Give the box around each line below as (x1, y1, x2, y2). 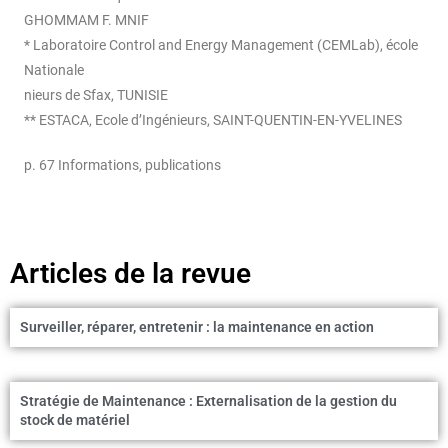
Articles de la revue (10, 257, 251, 291)
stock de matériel (20, 412, 130, 429)
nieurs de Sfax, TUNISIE (24, 87, 168, 104)
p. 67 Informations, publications (24, 157, 221, 174)
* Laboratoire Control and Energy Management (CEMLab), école (24, 37, 418, 54)
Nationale (24, 62, 84, 79)
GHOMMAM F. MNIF (24, 12, 149, 29)
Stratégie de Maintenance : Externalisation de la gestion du (20, 393, 397, 410)
